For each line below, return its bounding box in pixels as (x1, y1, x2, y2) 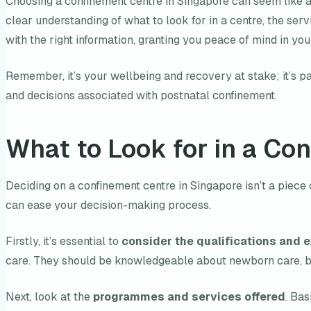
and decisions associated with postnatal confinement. (6, 88, 277, 103)
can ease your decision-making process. (6, 198, 211, 213)
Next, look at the (6, 289, 93, 305)
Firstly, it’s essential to (6, 234, 121, 249)
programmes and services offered (93, 289, 285, 305)
